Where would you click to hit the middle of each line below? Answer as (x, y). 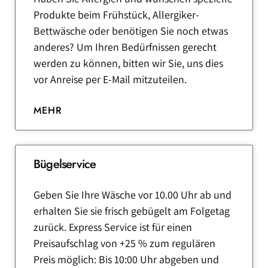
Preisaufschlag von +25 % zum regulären (124, 243)
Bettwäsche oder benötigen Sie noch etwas (131, 31)
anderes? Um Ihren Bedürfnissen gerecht (125, 47)
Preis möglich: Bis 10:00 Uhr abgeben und (126, 259)
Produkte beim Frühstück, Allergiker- (116, 15)
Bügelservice (65, 164)
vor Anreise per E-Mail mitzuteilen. (110, 79)
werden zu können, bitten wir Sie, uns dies (128, 63)
